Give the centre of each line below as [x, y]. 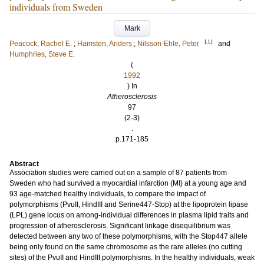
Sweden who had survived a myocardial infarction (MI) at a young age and [128, 183]
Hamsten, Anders [105, 44]
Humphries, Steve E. [42, 54]
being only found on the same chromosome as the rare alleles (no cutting [126, 247]
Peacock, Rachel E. [41, 44]
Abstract [24, 164]
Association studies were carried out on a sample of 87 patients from [118, 173]
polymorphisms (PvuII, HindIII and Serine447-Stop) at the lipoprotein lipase [129, 204]
